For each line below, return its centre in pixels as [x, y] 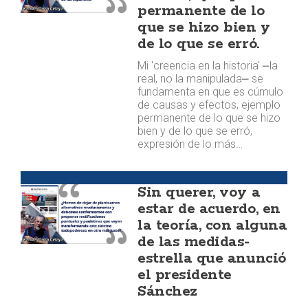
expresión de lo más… [190, 144]
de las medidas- [194, 242]
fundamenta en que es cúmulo [211, 92]
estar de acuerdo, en [209, 209]
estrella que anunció [212, 258]
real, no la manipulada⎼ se [201, 79]
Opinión [38, 178]
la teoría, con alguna [212, 225]
